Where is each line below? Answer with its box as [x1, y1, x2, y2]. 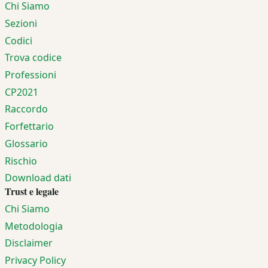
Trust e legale [5, 184, 59, 199]
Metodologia [5, 219, 63, 233]
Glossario [5, 136, 48, 150]
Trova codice [5, 51, 62, 65]
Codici [5, 33, 32, 47]
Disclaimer [5, 236, 53, 250]
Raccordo [5, 102, 48, 116]
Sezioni [5, 16, 37, 30]
